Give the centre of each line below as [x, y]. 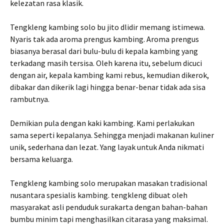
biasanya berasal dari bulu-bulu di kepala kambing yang [104, 51]
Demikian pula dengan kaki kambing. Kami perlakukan [102, 123]
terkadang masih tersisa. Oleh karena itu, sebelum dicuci [106, 63]
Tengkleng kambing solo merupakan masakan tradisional [109, 183]
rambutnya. [30, 99]
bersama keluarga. [41, 159]
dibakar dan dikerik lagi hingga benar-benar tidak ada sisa [108, 87]
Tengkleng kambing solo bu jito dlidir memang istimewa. [107, 27]
